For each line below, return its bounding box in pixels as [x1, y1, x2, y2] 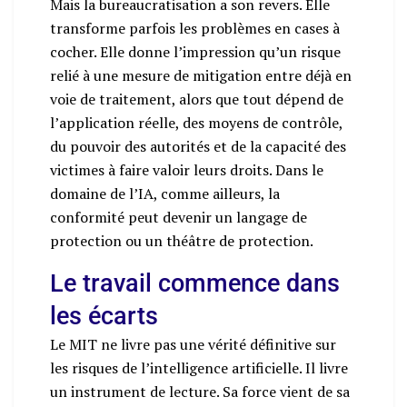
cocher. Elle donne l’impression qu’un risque [50, 41, 341, 62]
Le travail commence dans [50, 268, 340, 298]
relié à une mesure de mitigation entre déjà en [50, 65, 352, 85]
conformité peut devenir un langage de [50, 206, 307, 227]
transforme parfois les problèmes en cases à [50, 17, 340, 38]
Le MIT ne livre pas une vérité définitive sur [50, 333, 336, 354]
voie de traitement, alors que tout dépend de [50, 88, 343, 109]
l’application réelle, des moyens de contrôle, [50, 112, 342, 133]
